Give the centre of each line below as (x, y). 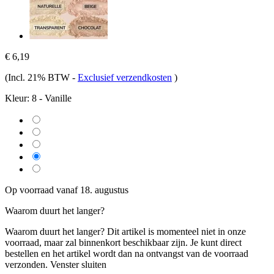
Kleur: (17, 98)
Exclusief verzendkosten (125, 77)
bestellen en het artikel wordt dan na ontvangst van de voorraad (127, 253)
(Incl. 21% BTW (39, 77)
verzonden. (26, 264)
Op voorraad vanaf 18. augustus (67, 190)
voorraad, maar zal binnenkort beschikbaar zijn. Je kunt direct (123, 242)
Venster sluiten (78, 264)
